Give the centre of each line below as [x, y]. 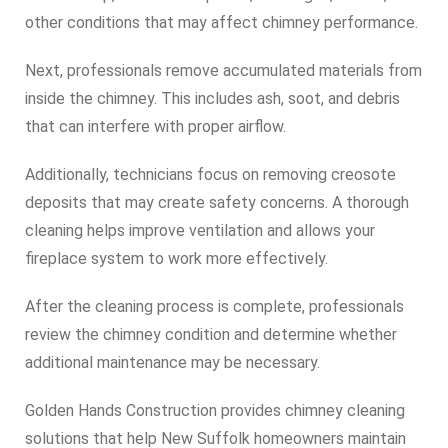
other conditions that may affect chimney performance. [221, 22]
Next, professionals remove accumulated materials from [223, 70]
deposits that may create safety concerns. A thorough [217, 202]
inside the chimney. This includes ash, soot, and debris [212, 98]
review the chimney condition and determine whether [211, 334]
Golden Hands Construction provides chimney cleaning [215, 410]
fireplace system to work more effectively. [176, 258]
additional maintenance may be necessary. [172, 362]
